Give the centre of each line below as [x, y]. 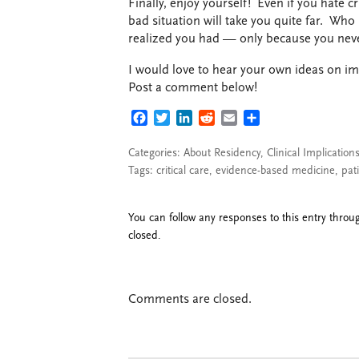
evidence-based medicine [275, 171]
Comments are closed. [190, 299]
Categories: [156, 153]
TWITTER [196, 119]
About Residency [222, 153]
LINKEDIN [221, 119]
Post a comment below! [193, 88]
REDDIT [236, 119]
